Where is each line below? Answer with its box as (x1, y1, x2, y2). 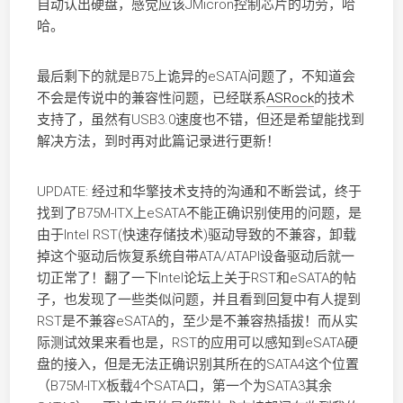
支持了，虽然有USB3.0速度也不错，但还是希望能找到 (36, 112, 364, 128)
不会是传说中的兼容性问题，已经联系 (36, 90, 266, 106)
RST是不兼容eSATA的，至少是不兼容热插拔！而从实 (36, 313, 358, 329)
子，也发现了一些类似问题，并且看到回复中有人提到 (36, 291, 361, 308)
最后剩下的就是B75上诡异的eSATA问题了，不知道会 (36, 68, 355, 85)
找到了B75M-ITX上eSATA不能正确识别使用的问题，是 (36, 205, 362, 221)
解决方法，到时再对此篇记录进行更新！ (36, 133, 280, 149)
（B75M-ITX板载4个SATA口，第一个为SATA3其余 (36, 378, 332, 394)
